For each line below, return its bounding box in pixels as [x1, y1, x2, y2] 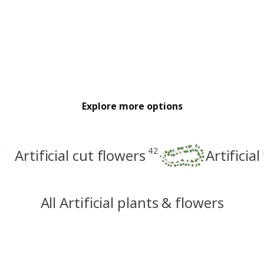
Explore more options [81, 100, 183, 113]
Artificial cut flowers [15, 146, 146, 166]
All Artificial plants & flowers [40, 193, 224, 213]
